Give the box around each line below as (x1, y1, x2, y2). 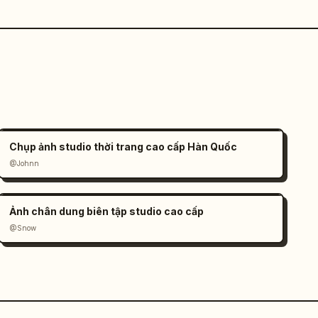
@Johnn (9, 159, 40, 168)
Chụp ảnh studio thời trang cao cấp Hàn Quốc (9, 141, 238, 153)
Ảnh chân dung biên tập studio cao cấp (9, 205, 204, 217)
